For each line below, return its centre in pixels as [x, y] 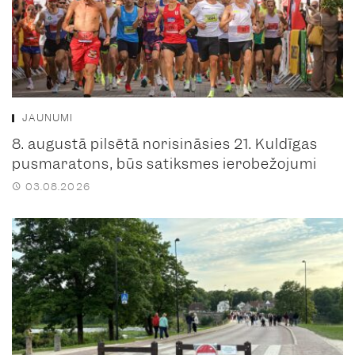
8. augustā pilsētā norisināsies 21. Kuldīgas [165, 144]
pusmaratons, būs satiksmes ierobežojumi [164, 164]
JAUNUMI [48, 118]
